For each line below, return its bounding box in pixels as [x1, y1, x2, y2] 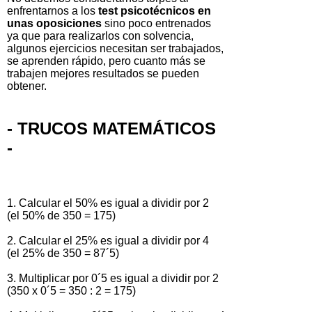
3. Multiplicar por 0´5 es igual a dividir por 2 [7, 272, 219, 284]
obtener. [7, 79, 47, 92]
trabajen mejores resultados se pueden [7, 67, 199, 79]
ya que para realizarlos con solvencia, [7, 29, 194, 42]
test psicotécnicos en [98, 4, 211, 17]
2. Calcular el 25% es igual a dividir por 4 [7, 234, 209, 247]
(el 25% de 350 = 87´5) [7, 247, 119, 259]
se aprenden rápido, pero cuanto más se [7, 54, 205, 67]
